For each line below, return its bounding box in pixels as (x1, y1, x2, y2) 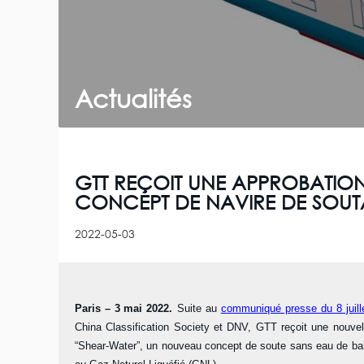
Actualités (75, 84, 192, 114)
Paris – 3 (75, 302, 121, 314)
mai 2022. (123, 302, 177, 314)
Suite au (176, 302, 221, 314)
